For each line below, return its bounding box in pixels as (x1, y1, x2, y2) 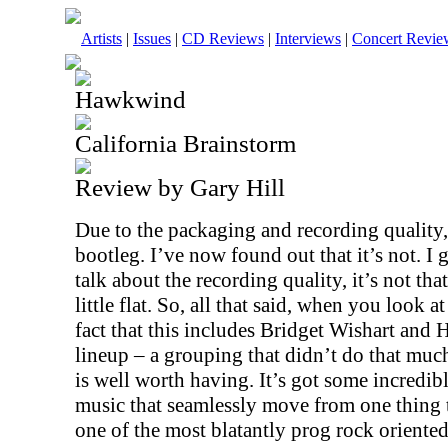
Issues (133, 30, 171, 47)
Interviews (275, 30, 341, 47)
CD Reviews (182, 30, 264, 47)
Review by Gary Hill (75, 174, 285, 201)
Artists (81, 30, 122, 47)
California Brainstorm (75, 130, 296, 157)
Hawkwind (75, 86, 186, 113)
